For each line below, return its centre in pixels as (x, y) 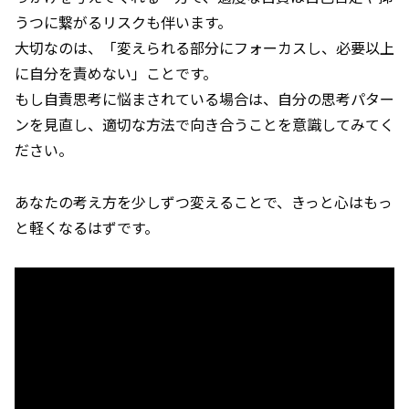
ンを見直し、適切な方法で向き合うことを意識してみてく (204, 125)
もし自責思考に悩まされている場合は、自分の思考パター (204, 99)
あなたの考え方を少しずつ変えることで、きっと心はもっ (204, 202)
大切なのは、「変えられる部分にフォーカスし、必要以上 (204, 48)
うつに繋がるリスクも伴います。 (123, 22)
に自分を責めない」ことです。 (116, 73)
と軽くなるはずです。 (87, 228)
